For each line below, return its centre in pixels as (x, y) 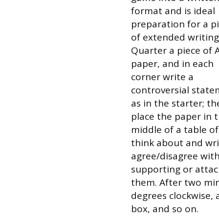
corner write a (162, 77)
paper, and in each (172, 64)
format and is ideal (173, 11)
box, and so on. (164, 209)
